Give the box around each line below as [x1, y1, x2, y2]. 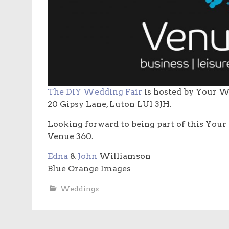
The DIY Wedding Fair [48, 86, 142, 97]
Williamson [97, 151, 151, 161]
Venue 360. [48, 131, 94, 141]
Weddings [60, 184, 99, 193]
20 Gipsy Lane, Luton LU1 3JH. [48, 99, 172, 109]
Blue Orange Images [48, 163, 131, 173]
